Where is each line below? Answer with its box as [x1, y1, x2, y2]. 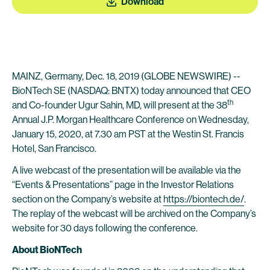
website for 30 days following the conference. [12, 222, 198, 234]
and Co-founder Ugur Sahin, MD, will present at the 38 [12, 99, 227, 111]
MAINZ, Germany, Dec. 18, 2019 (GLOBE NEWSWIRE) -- [12, 71, 240, 82]
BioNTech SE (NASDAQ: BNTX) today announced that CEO [12, 85, 251, 96]
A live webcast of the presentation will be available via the [12, 165, 241, 176]
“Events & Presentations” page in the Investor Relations [12, 179, 234, 190]
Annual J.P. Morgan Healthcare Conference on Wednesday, [12, 114, 249, 125]
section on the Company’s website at [12, 193, 163, 205]
